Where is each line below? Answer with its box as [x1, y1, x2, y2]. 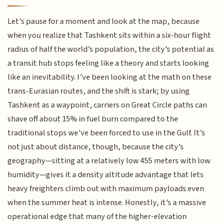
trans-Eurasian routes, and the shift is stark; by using [7, 85, 190, 98]
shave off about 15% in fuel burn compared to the [7, 113, 179, 125]
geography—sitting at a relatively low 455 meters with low [7, 155, 211, 167]
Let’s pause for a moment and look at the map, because [7, 15, 200, 28]
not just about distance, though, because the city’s [7, 141, 184, 153]
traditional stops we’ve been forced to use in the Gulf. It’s [7, 127, 206, 139]
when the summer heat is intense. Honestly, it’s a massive [7, 197, 207, 209]
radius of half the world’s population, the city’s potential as [7, 43, 215, 56]
